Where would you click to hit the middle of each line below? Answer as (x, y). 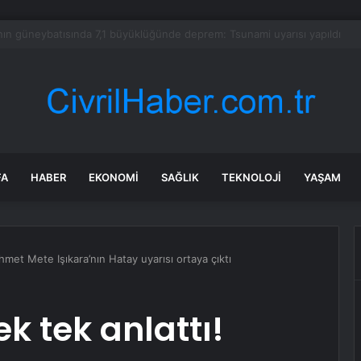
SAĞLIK (180, 177)
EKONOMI (114, 177)
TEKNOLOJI (251, 177)
